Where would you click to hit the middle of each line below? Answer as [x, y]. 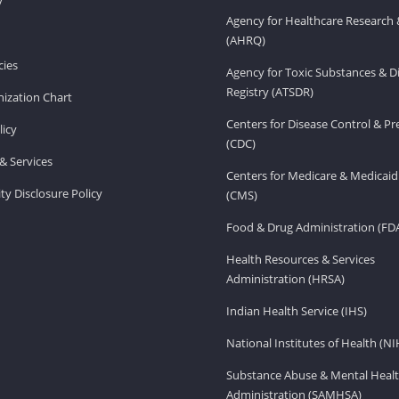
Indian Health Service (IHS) [297, 310]
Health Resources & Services [301, 259]
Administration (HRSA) [285, 278]
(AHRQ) [246, 40]
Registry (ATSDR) [270, 91]
